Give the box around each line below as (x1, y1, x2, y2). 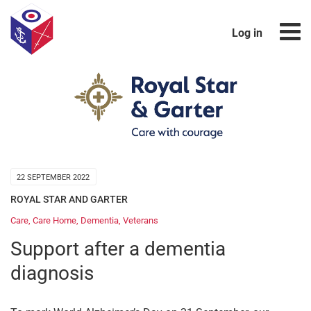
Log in (231, 26, 262, 40)
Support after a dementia (10, 237, 226, 261)
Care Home (33, 215, 76, 226)
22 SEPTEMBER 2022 (17, 172, 90, 182)
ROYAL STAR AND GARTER (10, 193, 128, 205)
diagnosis (10, 262, 94, 285)
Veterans (123, 215, 158, 226)
